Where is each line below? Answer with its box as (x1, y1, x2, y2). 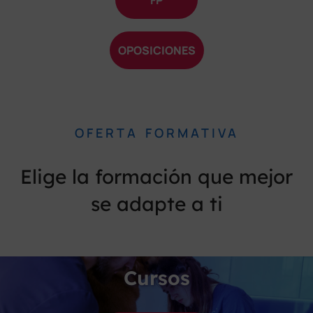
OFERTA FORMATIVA (74, 124, 239, 141)
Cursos (123, 265, 190, 291)
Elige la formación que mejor (20, 164, 293, 189)
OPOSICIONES (117, 43, 196, 58)
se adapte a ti (90, 191, 223, 216)
